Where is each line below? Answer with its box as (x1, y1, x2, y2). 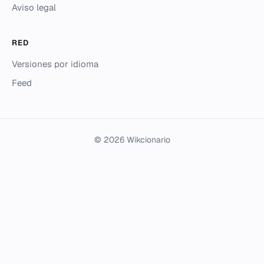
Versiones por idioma (12, 58, 98, 70)
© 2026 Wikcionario (94, 134, 170, 145)
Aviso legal (12, 2, 56, 13)
